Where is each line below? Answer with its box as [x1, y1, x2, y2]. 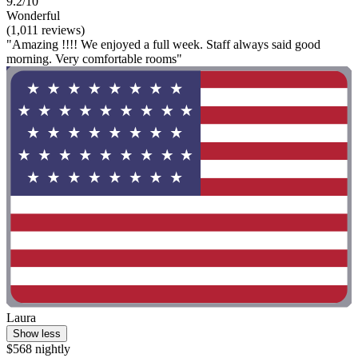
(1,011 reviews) [6, 22, 85, 37]
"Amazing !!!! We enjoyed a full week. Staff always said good [6, 37, 320, 51]
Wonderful [6, 8, 60, 22]
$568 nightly [6, 342, 70, 356]
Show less [13, 328, 61, 340]
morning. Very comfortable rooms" [6, 51, 182, 66]
